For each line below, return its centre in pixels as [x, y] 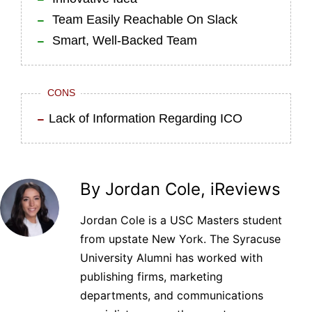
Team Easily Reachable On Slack [143, 19]
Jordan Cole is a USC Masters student [181, 220]
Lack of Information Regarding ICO [146, 118]
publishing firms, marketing [151, 276]
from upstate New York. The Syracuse [180, 239]
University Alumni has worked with [171, 257]
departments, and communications [172, 295]
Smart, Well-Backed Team [123, 40]
